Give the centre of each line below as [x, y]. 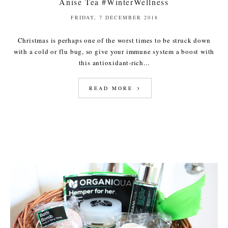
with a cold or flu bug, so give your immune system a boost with [114, 51]
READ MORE [112, 88]
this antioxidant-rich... [114, 62]
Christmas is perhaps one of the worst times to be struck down [114, 40]
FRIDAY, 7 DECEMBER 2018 [115, 17]
